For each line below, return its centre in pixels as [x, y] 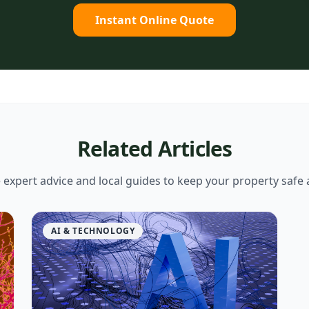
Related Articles [154, 149]
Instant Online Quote [154, 20]
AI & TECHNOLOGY [93, 231]
